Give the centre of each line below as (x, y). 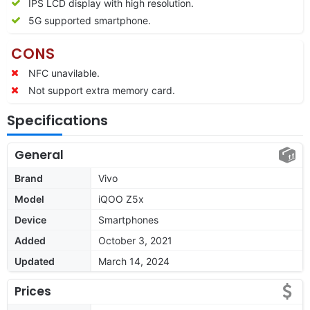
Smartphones (128, 219)
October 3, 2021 (135, 240)
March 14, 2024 (134, 261)
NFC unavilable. (64, 73)
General (39, 155)
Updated (35, 261)
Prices (33, 291)
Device (30, 219)
